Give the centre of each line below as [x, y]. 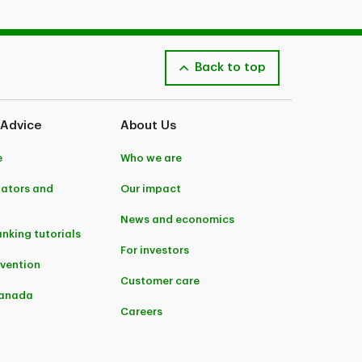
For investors [155, 250]
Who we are [152, 158]
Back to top [230, 68]
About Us [149, 126]
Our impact [151, 189]
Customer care [160, 281]
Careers [142, 312]
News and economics [178, 220]
